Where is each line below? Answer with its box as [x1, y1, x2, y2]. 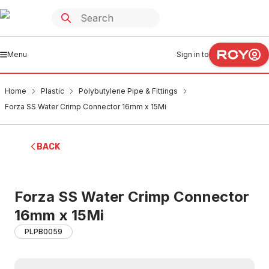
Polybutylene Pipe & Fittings [79, 86, 178, 95]
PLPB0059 [25, 227, 62, 236]
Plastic [41, 86, 64, 95]
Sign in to [177, 50, 209, 59]
